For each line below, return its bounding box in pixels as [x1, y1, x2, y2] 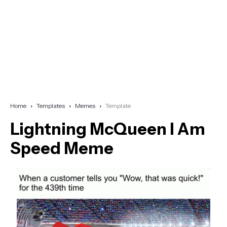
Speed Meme [10, 138, 113, 158]
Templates [36, 101, 65, 109]
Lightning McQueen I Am [10, 119, 205, 139]
